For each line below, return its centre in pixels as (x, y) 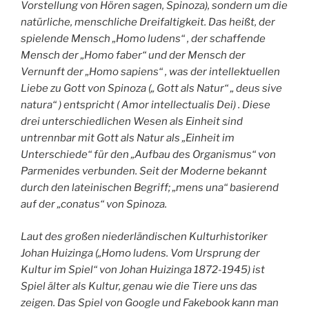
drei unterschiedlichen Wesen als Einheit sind (132, 122)
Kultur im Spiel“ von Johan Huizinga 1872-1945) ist (143, 269)
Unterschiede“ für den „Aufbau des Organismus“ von (148, 155)
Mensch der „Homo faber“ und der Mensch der (133, 56)
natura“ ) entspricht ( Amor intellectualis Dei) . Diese (146, 105)
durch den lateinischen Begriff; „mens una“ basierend (150, 188)
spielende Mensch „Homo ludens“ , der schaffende (143, 39)
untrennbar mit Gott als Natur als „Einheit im (128, 138)
